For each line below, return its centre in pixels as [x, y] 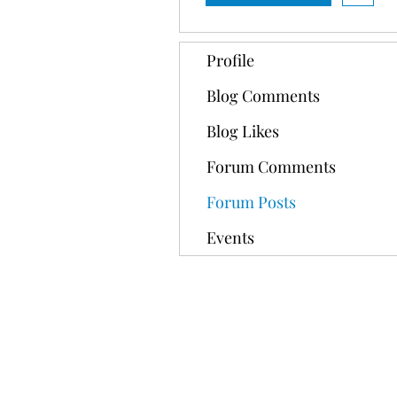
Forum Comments [271, 167]
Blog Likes [243, 131]
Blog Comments [263, 96]
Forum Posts [251, 202]
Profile [230, 60]
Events [230, 237]
